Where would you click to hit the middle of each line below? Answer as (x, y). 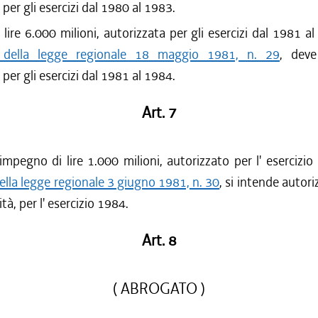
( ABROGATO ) (159, 289)
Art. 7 (159, 113)
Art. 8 (159, 241)
